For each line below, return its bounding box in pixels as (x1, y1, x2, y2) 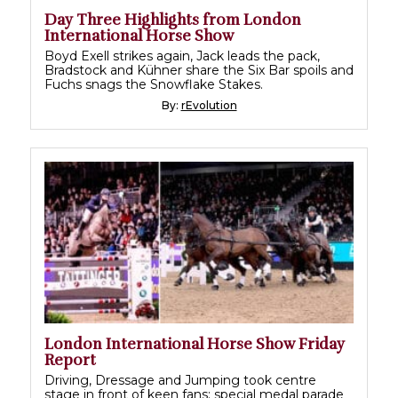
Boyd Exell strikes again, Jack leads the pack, (44, 47, 320, 64)
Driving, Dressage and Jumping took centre (44, 371, 316, 388)
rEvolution (180, 98, 237, 112)
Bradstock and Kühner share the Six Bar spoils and (44, 61, 354, 78)
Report (44, 350, 96, 370)
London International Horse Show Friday (44, 334, 345, 354)
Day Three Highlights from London (44, 10, 301, 29)
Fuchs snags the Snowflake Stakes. (44, 76, 263, 92)
